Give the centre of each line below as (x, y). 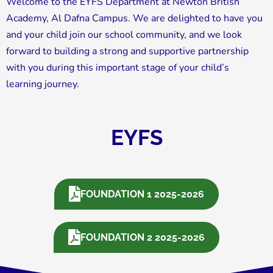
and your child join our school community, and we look (124, 34)
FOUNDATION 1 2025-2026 (143, 194)
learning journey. (43, 84)
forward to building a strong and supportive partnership (127, 51)
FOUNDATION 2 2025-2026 (142, 237)
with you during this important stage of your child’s (118, 67)
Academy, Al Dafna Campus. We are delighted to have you (134, 18)
